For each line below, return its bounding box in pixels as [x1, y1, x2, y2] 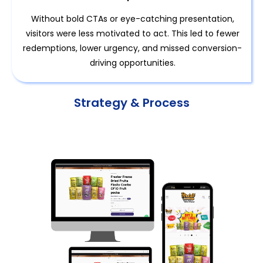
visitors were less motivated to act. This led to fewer [25, 27, 240, 39]
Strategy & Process [73, 94, 190, 111]
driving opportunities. [89, 56, 176, 69]
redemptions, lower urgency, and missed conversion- [23, 42, 242, 54]
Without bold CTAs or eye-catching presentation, [31, 12, 234, 25]
